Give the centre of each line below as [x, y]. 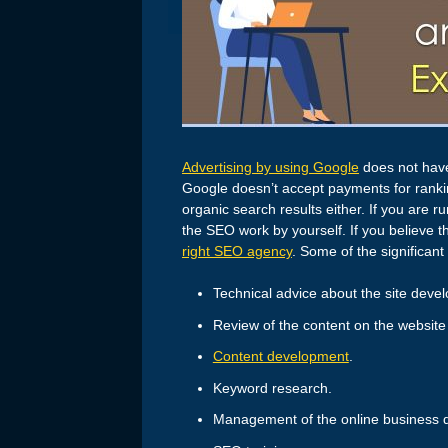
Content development [280, 356]
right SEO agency [237, 251]
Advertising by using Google [270, 167]
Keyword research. [272, 387]
